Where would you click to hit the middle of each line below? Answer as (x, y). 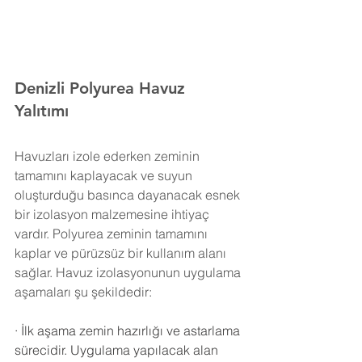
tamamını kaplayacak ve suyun (105, 175)
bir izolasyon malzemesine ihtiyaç (114, 214)
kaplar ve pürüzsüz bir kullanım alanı (122, 253)
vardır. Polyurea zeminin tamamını (113, 233)
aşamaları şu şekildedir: (83, 291)
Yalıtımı (44, 110)
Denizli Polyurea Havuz (102, 88)
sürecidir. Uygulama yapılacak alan (118, 349)
